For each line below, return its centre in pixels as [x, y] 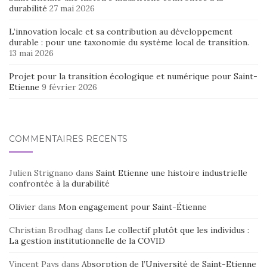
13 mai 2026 [31, 53]
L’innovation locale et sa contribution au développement [121, 32]
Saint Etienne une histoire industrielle [172, 173]
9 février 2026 [69, 87]
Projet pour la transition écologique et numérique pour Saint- [133, 77]
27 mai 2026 [72, 9]
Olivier [22, 207]
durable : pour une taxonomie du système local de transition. [129, 43]
